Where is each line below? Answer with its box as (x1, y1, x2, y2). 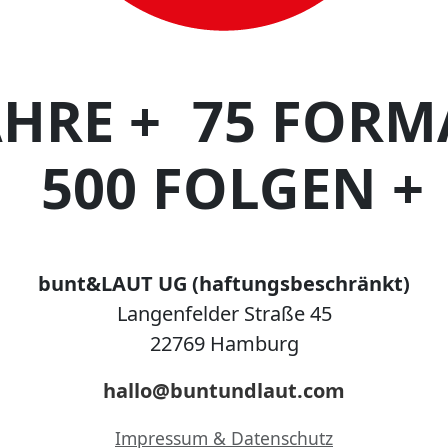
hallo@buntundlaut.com (103, 377, 345, 405)
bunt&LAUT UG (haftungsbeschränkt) (38, 269, 410, 297)
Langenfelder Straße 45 (116, 299, 332, 327)
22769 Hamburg (149, 329, 299, 357)
